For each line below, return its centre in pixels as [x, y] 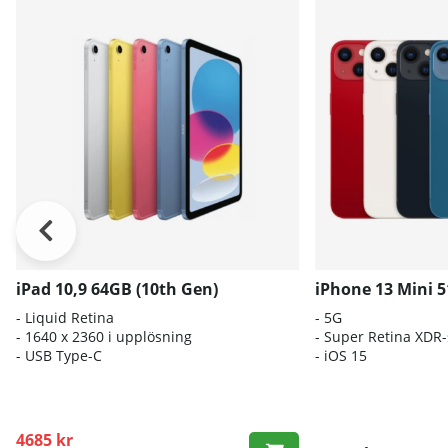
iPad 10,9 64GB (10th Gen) [117, 289]
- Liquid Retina [65, 318]
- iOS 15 [340, 356]
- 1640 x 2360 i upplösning [104, 337]
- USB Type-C [59, 356]
